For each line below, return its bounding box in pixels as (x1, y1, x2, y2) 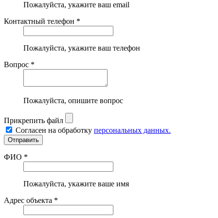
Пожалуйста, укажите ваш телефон (23, 43, 140, 52)
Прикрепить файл (4, 116, 63, 125)
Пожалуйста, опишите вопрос (23, 96, 123, 105)
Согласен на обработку (16, 126, 94, 134)
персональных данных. (94, 126, 171, 134)
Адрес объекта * (4, 196, 58, 204)
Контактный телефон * (4, 17, 80, 25)
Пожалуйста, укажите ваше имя (23, 179, 129, 188)
